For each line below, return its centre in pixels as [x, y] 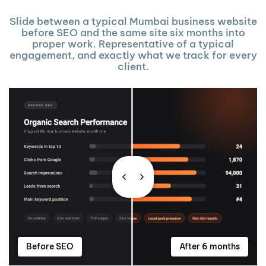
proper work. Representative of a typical [133, 44]
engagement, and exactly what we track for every [133, 56]
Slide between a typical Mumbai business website [133, 22]
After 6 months [210, 247]
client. [133, 67]
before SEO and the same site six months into [133, 33]
